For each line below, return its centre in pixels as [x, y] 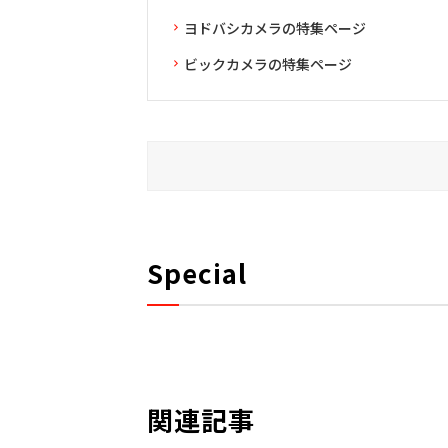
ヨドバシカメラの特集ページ [274, 28]
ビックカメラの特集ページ [267, 64]
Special [196, 273]
